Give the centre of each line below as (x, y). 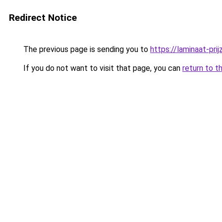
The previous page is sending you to (86, 49)
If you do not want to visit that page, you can (102, 68)
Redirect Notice (43, 18)
